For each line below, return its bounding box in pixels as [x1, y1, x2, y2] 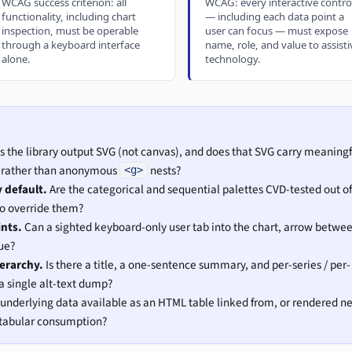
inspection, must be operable [2, 24, 139, 38]
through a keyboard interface [2, 38, 141, 53]
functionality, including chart [2, 9, 137, 24]
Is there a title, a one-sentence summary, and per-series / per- [42, 255, 350, 273]
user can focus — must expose [204, 24, 348, 38]
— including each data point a [204, 9, 344, 24]
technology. [204, 52, 261, 67]
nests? [147, 161, 181, 179]
